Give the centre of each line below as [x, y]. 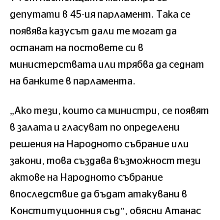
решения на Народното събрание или [99, 144]
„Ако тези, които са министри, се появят [110, 111]
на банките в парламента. [73, 81]
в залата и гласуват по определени [95, 127]
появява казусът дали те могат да [93, 31]
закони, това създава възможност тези [105, 161]
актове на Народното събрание [86, 178]
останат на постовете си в [77, 48]
